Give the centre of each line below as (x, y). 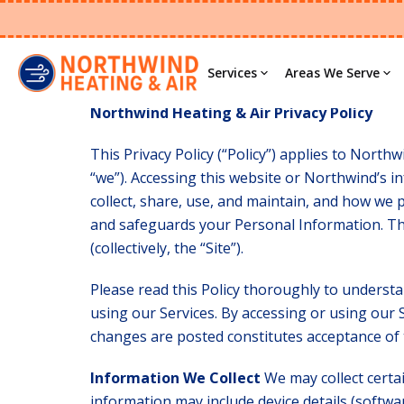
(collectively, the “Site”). (167, 248)
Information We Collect (177, 378)
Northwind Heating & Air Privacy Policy (231, 113)
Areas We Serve (332, 73)
